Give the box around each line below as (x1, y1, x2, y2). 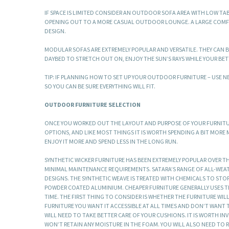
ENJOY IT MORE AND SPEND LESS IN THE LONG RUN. (44, 138, 178, 146)
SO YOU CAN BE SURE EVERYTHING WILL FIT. (44, 82, 155, 90)
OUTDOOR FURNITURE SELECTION (44, 101, 141, 109)
